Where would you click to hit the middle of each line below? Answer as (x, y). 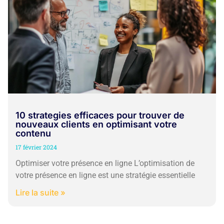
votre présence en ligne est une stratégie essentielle (105, 175)
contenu (33, 133)
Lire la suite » (40, 192)
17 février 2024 (36, 147)
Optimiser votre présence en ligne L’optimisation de (105, 163)
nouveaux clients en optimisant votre (96, 124)
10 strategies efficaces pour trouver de (100, 115)
